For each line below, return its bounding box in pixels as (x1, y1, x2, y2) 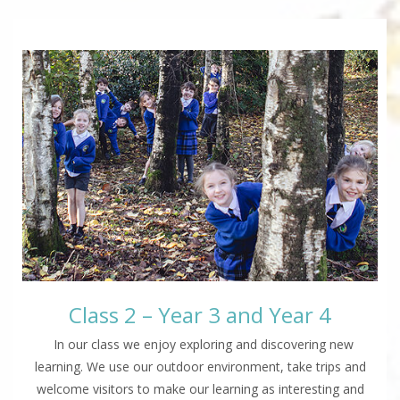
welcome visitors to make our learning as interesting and (36, 379, 364, 397)
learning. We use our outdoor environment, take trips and (34, 357, 366, 375)
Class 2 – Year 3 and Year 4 (69, 299, 331, 329)
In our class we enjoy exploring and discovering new (46, 335, 354, 353)
